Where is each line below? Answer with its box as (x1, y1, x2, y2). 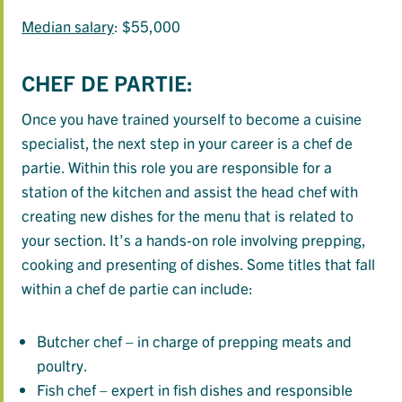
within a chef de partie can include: (22, 278, 253, 298)
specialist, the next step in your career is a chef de (22, 133, 353, 153)
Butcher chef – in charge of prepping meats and (37, 331, 352, 351)
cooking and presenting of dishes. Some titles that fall (22, 254, 375, 274)
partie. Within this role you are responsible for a (22, 157, 332, 177)
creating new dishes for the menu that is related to (22, 205, 354, 225)
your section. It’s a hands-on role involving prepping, (22, 230, 365, 249)
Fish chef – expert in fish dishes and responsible (37, 380, 353, 399)
